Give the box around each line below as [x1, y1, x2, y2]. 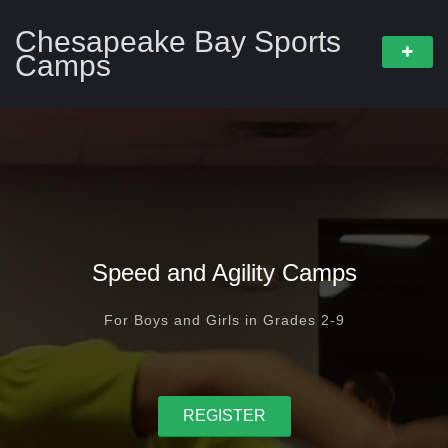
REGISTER [182, 407, 266, 424]
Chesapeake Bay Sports [15, 25, 341, 58]
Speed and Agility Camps [91, 259, 357, 286]
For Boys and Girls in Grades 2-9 [103, 312, 345, 328]
